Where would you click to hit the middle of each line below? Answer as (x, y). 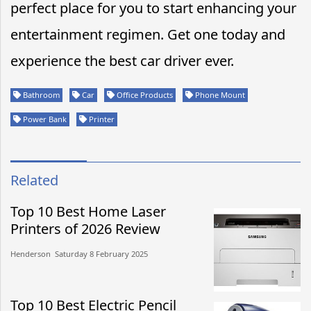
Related (34, 180)
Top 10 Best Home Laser (88, 211)
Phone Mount (219, 94)
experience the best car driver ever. (122, 60)
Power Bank (44, 119)
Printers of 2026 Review (85, 228)
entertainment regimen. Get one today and (148, 34)
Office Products (144, 94)
